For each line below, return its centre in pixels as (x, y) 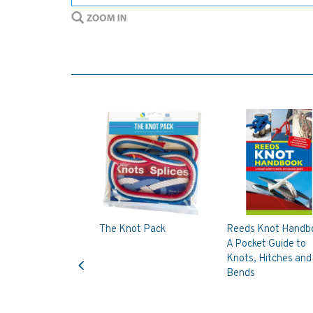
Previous (100, 254)
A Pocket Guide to (266, 244)
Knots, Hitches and (269, 259)
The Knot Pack (132, 229)
